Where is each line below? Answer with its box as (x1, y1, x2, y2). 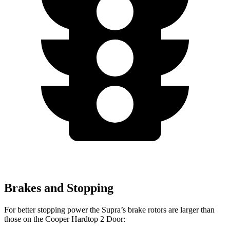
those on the (4, 214, 45, 223)
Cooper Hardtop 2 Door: (45, 214, 125, 223)
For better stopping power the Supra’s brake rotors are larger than (4, 205, 215, 214)
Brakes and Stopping (4, 181, 113, 195)
